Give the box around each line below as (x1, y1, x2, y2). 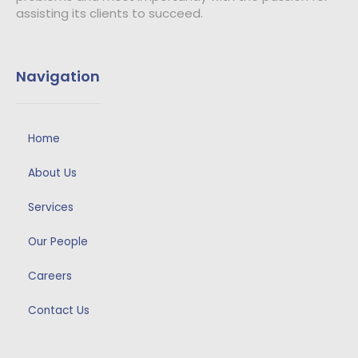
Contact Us (28, 303, 89, 319)
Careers (28, 268, 72, 284)
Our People (28, 234, 88, 250)
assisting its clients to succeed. (16, 4, 203, 22)
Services (28, 200, 74, 216)
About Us (28, 165, 77, 181)
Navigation (16, 66, 100, 87)
